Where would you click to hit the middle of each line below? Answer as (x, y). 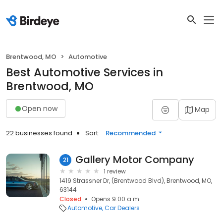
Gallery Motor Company (135, 160)
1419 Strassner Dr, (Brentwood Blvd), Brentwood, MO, (136, 181)
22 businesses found (39, 133)
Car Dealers (122, 208)
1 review (115, 171)
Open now (40, 108)
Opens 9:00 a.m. (116, 199)
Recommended (131, 133)
